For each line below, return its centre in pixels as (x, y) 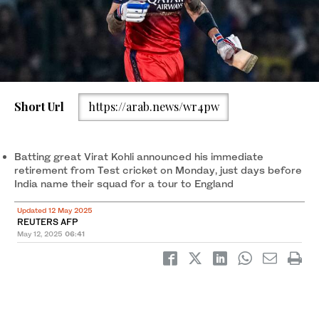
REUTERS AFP (48, 221)
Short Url (39, 107)
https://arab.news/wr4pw (153, 107)
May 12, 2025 (40, 233)
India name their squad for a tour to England (124, 183)
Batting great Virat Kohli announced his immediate (139, 156)
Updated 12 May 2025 (55, 210)
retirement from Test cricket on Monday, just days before (158, 169)
